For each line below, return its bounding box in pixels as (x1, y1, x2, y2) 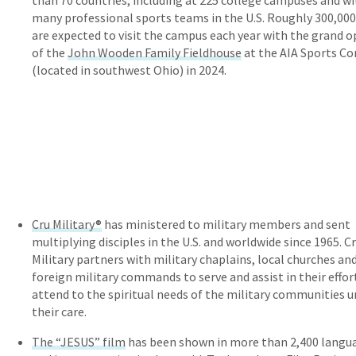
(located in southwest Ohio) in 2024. (32, 62, 226, 79)
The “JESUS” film (32, 334, 126, 350)
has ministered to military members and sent (102, 216, 350, 233)
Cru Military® (32, 216, 102, 233)
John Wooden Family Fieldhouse (68, 44, 242, 61)
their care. (32, 304, 87, 320)
